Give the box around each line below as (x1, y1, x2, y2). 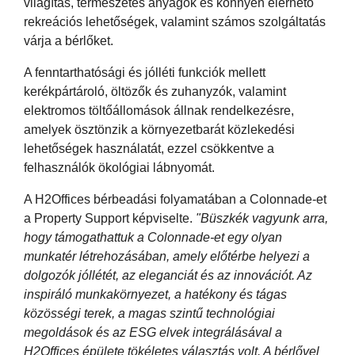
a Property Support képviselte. (24, 211, 196, 225)
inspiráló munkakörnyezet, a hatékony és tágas (24, 287, 287, 301)
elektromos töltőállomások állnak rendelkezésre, (24, 103, 294, 117)
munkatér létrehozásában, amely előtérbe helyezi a (24, 249, 310, 263)
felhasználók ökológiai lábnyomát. (24, 160, 215, 174)
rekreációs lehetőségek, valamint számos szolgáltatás (24, 14, 326, 29)
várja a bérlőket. (24, 33, 113, 48)
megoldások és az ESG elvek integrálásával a (24, 325, 282, 339)
